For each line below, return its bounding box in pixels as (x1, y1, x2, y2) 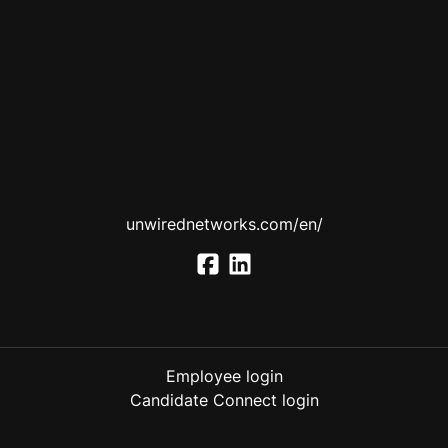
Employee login (165, 366, 283, 387)
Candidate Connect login (129, 390, 319, 411)
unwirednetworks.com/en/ (125, 214, 323, 234)
